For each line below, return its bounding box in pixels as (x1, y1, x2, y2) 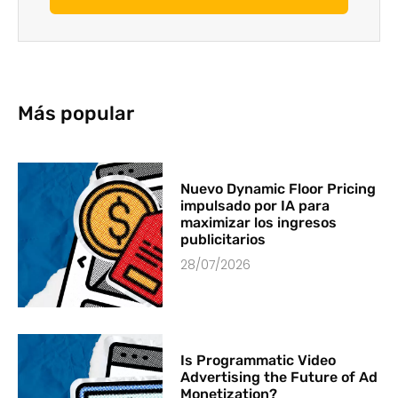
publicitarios (180, 230, 267, 248)
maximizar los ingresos (180, 213, 338, 231)
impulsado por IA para (180, 196, 330, 214)
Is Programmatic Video (180, 351, 337, 369)
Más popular (18, 100, 134, 125)
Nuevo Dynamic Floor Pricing (180, 179, 377, 197)
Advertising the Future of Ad (180, 368, 378, 386)
